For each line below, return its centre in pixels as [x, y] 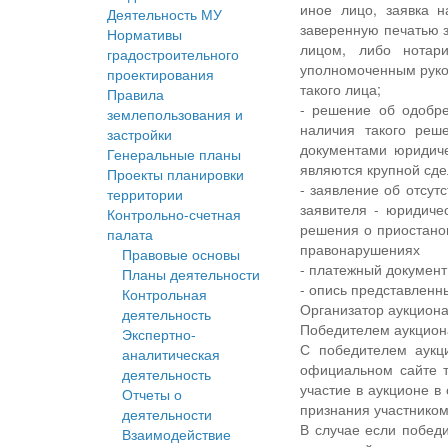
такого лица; [341, 89]
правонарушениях [360, 249]
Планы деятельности [191, 274]
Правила [135, 94]
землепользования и [175, 114]
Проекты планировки [175, 174]
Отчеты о [152, 394]
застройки [139, 134]
